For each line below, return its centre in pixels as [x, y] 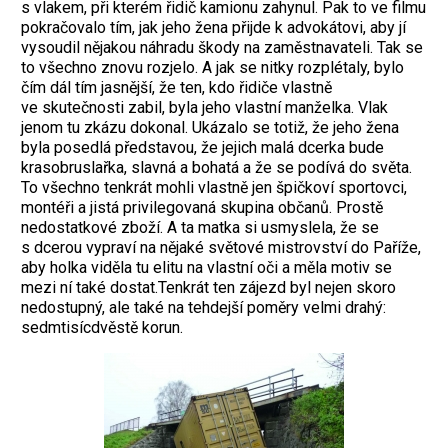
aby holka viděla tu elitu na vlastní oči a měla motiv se [206, 268]
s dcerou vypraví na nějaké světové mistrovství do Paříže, [221, 248]
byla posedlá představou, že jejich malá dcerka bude [202, 148]
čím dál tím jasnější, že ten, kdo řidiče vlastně [176, 88]
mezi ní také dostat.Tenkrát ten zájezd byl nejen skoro [208, 288]
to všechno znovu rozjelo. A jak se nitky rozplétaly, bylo [212, 68]
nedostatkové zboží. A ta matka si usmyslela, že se [200, 228]
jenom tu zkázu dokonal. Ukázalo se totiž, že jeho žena [210, 128]
